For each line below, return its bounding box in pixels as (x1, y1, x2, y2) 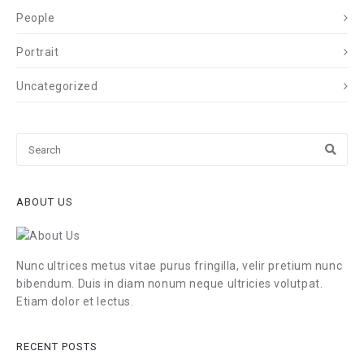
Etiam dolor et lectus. (16, 295, 134, 308)
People (16, 11, 55, 24)
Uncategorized (16, 80, 98, 93)
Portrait (16, 45, 59, 58)
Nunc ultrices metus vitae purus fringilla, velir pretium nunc (16, 259, 343, 272)
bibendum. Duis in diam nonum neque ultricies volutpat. (16, 277, 323, 290)
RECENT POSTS (16, 340, 97, 353)
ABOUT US (16, 196, 73, 208)
